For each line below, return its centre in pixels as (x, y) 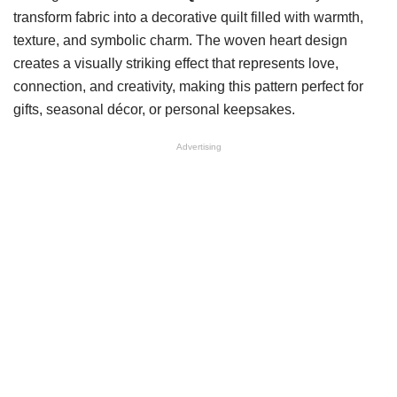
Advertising (198, 147)
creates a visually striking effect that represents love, (176, 63)
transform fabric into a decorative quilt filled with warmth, (188, 17)
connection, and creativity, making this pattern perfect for (188, 86)
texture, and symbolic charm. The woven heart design (180, 40)
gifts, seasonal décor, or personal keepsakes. (154, 109)
